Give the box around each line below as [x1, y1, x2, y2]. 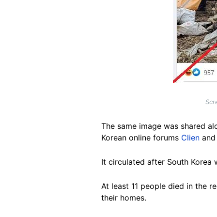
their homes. [101, 192, 146, 202]
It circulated [101, 156, 145, 167]
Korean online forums [101, 132, 181, 142]
